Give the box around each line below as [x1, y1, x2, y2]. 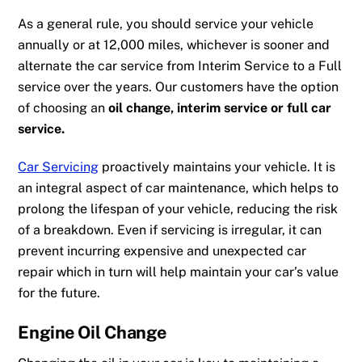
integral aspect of [36, 179, 146, 196]
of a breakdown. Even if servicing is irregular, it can [18, 221, 322, 238]
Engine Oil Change [18, 322, 167, 343]
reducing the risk [234, 200, 339, 217]
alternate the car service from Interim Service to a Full [18, 57, 343, 74]
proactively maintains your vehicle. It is [99, 158, 336, 175]
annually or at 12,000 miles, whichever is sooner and [18, 36, 330, 53]
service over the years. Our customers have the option [18, 78, 339, 95]
